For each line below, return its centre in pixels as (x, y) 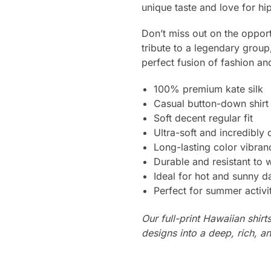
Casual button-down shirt (211, 103)
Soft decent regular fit (203, 118)
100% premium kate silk (208, 89)
